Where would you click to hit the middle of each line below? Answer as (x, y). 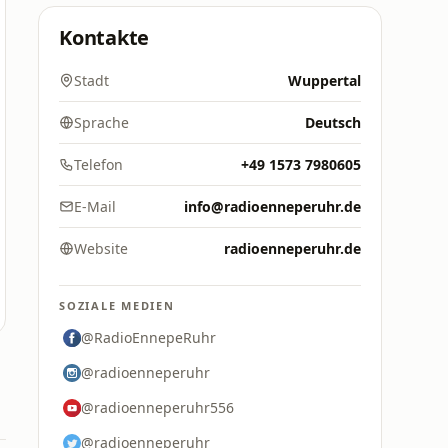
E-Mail (95, 206)
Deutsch (333, 122)
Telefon (98, 164)
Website (101, 248)
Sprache (101, 122)
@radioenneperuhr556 (157, 407)
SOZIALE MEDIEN (117, 305)
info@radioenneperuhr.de (272, 206)
